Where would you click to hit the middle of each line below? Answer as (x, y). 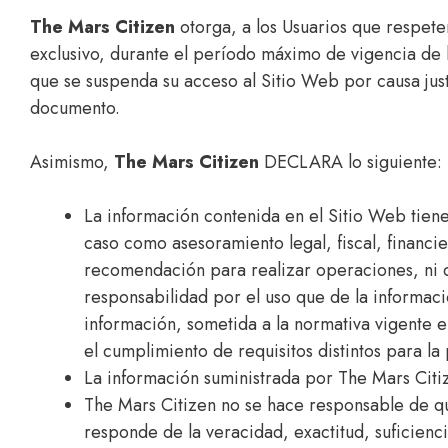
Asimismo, (72, 162)
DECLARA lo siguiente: (350, 162)
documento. (75, 108)
